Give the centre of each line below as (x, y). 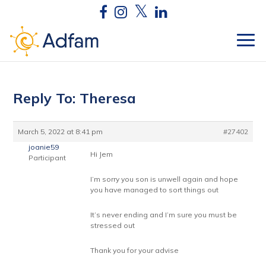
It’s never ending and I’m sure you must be (164, 215)
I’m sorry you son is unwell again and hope (164, 179)
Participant (47, 158)
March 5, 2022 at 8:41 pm (61, 132)
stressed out (113, 225)
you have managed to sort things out (155, 190)
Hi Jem (102, 154)
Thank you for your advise (135, 250)
